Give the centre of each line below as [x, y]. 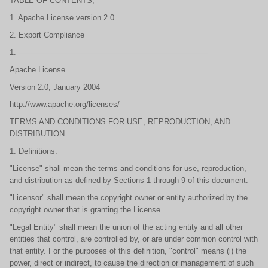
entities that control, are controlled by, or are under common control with [134, 239]
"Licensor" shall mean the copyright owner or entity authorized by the [129, 198]
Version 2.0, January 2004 [55, 87]
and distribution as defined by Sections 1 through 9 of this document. [129, 180]
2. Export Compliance [47, 35]
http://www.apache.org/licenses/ [65, 104]
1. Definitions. [33, 151]
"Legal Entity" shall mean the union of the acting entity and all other [126, 227]
